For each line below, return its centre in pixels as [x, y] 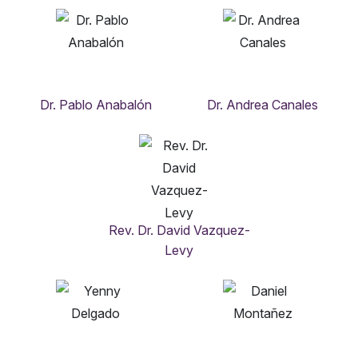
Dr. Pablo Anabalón [95, 105]
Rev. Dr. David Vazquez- [179, 231]
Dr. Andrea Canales [263, 105]
